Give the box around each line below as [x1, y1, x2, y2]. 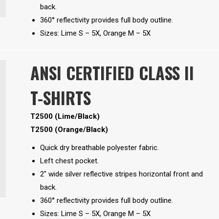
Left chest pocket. [40, 156, 99, 166]
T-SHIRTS [30, 85, 91, 110]
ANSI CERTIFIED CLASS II [30, 60, 194, 86]
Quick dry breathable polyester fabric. [40, 143, 159, 153]
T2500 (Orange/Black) [30, 125, 110, 134]
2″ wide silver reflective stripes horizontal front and [40, 170, 203, 179]
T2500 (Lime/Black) [30, 112, 100, 121]
